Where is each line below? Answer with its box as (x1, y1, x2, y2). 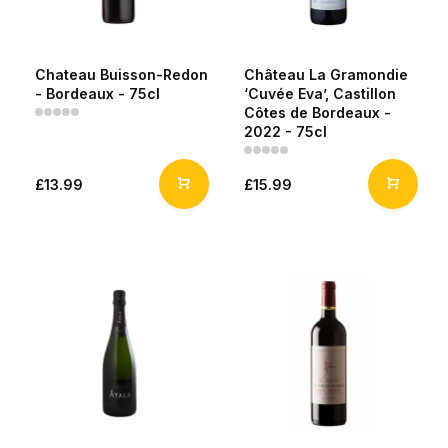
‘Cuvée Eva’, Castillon (244, 85, 396, 102)
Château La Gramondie (244, 66, 408, 83)
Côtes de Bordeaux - (244, 104, 391, 121)
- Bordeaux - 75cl (35, 85, 160, 102)
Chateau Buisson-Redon (35, 66, 208, 83)
